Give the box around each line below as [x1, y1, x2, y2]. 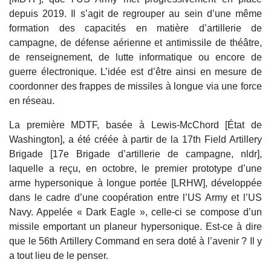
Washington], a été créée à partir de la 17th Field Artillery [9, 134, 262, 145]
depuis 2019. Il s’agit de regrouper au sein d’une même [9, 8, 262, 19]
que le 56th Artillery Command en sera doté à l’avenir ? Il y [9, 236, 262, 247]
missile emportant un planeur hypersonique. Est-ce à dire [9, 221, 262, 232]
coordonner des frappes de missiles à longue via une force [9, 81, 262, 92]
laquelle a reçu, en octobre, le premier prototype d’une [9, 163, 262, 174]
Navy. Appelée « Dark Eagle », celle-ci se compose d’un [9, 207, 262, 218]
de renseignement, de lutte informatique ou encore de [9, 52, 262, 63]
